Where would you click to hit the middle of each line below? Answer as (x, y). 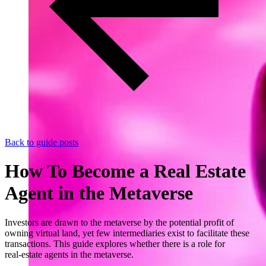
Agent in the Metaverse (99, 193)
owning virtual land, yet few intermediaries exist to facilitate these (127, 233)
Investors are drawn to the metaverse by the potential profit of (119, 222)
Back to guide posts (42, 142)
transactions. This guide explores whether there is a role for (115, 243)
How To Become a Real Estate (125, 171)
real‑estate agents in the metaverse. (69, 254)
